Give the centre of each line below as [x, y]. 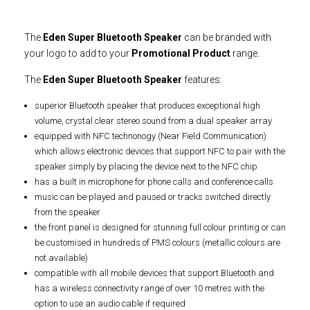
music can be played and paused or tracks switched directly [153, 197]
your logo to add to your [78, 54]
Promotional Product [181, 54]
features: [203, 80]
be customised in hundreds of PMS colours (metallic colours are [157, 243]
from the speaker [67, 212]
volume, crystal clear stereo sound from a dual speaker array [153, 121]
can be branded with [228, 38]
